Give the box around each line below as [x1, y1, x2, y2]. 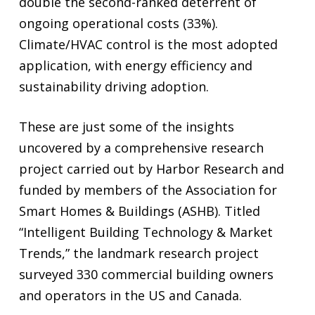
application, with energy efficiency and [18, 57, 252, 74]
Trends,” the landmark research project [18, 245, 259, 262]
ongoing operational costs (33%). [18, 15, 218, 32]
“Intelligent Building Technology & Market [18, 224, 273, 240]
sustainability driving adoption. [18, 78, 209, 95]
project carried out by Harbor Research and [18, 160, 284, 177]
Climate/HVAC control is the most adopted [18, 36, 278, 53]
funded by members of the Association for [18, 181, 277, 198]
